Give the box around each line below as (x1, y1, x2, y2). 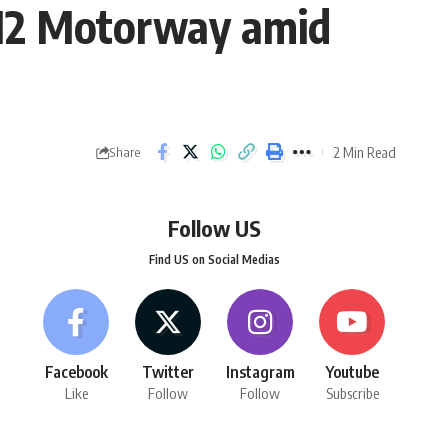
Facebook (44, 362, 108, 383)
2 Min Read (333, 142, 396, 161)
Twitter (142, 362, 195, 383)
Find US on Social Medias (148, 252, 280, 268)
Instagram (225, 362, 295, 383)
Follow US (167, 214, 261, 243)
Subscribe (325, 384, 379, 403)
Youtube (325, 362, 379, 383)
